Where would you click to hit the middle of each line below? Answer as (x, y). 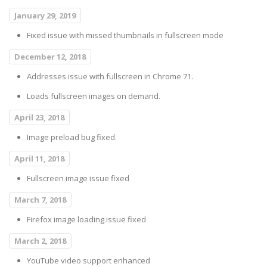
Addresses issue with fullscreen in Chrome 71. (110, 77)
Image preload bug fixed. (72, 137)
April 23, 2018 (39, 118)
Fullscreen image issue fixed (78, 178)
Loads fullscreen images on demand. (94, 96)
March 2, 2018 (40, 241)
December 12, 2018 (50, 57)
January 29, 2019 (45, 16)
